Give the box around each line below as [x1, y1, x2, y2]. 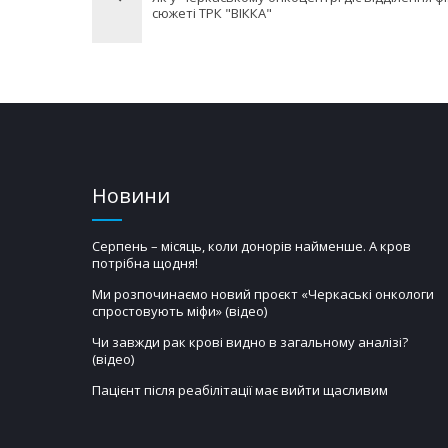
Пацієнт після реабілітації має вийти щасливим [92, 380, 388, 399]
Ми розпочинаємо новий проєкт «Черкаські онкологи [92, 284, 434, 303]
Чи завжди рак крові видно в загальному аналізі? [92, 332, 408, 351]
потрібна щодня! [92, 253, 198, 272]
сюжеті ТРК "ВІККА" [152, 3, 272, 22]
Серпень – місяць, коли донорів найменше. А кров [92, 236, 411, 255]
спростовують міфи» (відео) [92, 301, 267, 320]
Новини [92, 181, 170, 209]
